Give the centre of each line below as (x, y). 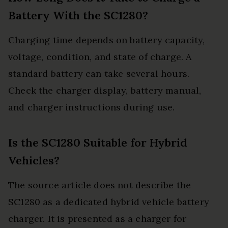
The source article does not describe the (100, 185)
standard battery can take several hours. (99, 74)
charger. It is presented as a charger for (97, 219)
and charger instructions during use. (92, 107)
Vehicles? (34, 161)
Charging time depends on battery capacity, (107, 40)
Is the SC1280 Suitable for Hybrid (98, 143)
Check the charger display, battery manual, (105, 91)
